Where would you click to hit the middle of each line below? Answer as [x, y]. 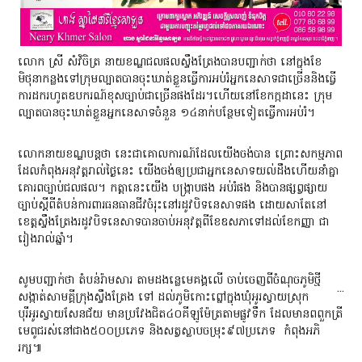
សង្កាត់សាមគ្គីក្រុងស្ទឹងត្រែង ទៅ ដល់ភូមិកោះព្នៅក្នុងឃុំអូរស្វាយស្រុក [164, 297]
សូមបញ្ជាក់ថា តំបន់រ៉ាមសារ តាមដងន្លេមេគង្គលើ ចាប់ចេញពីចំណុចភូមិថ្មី [170, 280]
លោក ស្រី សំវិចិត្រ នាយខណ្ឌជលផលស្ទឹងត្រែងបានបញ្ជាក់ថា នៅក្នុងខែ [170, 62]
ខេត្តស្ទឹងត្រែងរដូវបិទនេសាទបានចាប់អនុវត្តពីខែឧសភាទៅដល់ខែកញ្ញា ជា [174, 222]
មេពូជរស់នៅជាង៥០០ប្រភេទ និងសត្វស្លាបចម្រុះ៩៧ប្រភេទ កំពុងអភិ [169, 331]
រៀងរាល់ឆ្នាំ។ [46, 239]
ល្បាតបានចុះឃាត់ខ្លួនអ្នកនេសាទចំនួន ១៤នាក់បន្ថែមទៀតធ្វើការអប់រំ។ [167, 113]
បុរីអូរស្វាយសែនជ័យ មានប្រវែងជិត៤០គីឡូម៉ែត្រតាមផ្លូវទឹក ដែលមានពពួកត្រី [181, 314]
